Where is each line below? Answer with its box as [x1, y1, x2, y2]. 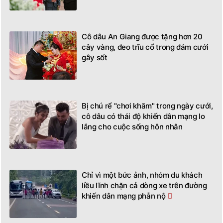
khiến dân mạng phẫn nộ [82, 191, 166, 201]
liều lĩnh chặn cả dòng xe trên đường [82, 180, 207, 190]
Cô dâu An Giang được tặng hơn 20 [82, 31, 203, 41]
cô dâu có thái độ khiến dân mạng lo [82, 111, 205, 121]
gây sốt [82, 52, 108, 62]
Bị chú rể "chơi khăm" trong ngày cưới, [82, 101, 213, 111]
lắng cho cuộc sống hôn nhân [82, 121, 183, 131]
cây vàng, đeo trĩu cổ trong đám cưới [82, 42, 209, 52]
